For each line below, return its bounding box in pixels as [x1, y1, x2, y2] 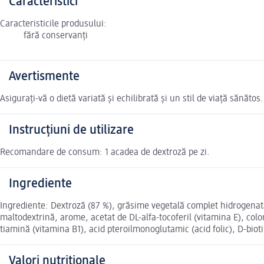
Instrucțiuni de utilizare [9, 124, 134, 137]
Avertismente [9, 70, 80, 84]
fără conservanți [24, 31, 88, 41]
